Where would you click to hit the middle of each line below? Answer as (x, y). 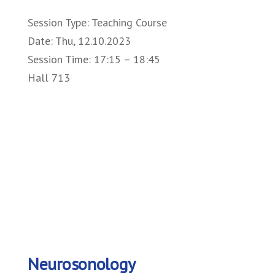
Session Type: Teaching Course (97, 23)
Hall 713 (49, 78)
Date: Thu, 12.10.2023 (79, 41)
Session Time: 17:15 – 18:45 (94, 60)
